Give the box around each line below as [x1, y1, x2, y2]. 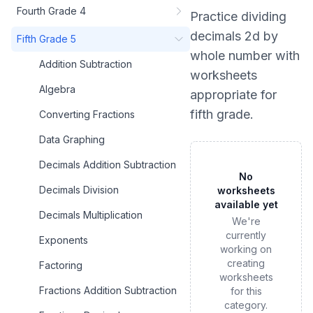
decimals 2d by [190, 29, 278, 43]
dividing [241, 9, 286, 24]
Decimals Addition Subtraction [39, 159, 176, 170]
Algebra [39, 83, 75, 95]
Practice [190, 9, 241, 24]
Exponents [39, 234, 88, 246]
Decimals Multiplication [39, 209, 143, 221]
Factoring [39, 259, 82, 271]
